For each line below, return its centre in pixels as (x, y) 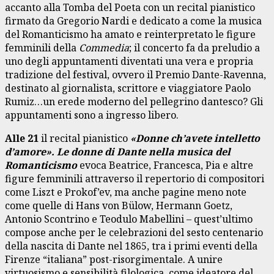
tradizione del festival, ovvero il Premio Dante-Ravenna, (135, 74)
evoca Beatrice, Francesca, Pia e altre (165, 165)
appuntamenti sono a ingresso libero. (92, 115)
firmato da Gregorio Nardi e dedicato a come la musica (133, 20)
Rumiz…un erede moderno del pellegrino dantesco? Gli (134, 101)
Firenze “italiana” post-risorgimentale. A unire (114, 259)
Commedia (104, 47)
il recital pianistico (86, 138)
